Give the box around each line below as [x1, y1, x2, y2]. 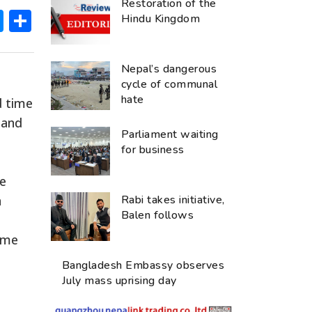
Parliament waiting [121, 126, 219, 142]
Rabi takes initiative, [121, 192, 225, 208]
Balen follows [121, 207, 194, 223]
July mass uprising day [62, 272, 177, 288]
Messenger [3, 5, 121, 36]
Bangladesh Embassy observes [62, 257, 225, 273]
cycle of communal [121, 76, 218, 92]
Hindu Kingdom [121, 10, 201, 26]
